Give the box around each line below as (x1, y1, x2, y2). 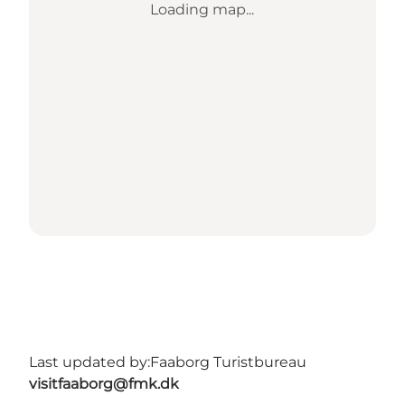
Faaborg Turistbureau (150, 353, 306, 371)
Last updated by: (29, 353, 150, 371)
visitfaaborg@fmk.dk (29, 374, 179, 392)
